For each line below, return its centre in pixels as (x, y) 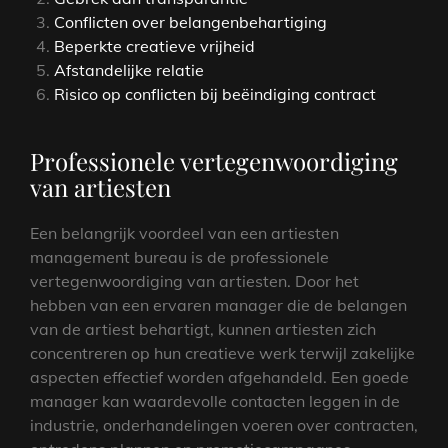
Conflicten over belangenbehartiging (190, 21)
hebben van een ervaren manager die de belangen (218, 304)
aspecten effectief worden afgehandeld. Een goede (219, 376)
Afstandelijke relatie (129, 69)
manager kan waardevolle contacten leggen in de (215, 400)
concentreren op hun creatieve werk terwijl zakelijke (222, 352)
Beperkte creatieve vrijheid (154, 45)
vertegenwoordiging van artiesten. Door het (194, 280)
